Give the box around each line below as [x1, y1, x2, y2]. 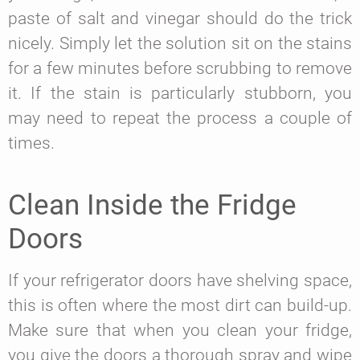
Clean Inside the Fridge [8, 188, 297, 223]
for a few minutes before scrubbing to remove [8, 59, 352, 79]
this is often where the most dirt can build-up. [8, 296, 352, 316]
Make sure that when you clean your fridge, [8, 321, 352, 341]
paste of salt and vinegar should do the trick [8, 9, 352, 29]
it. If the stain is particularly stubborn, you [8, 84, 352, 104]
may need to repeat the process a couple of [8, 108, 352, 129]
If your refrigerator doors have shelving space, [8, 271, 352, 291]
